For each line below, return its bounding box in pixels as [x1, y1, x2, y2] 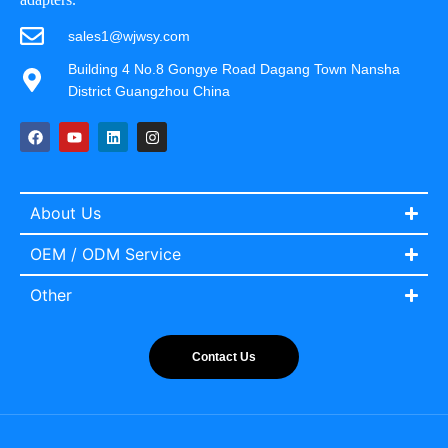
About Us [30, 203, 101, 223]
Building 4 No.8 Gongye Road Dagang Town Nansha [68, 61, 400, 77]
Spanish [347, 421, 399, 439]
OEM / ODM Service [30, 244, 181, 264]
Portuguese [399, 388, 411, 406]
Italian [347, 355, 386, 373]
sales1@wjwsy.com [68, 28, 190, 44]
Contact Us [192, 350, 256, 364]
